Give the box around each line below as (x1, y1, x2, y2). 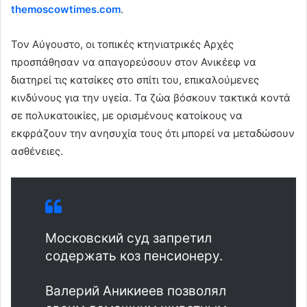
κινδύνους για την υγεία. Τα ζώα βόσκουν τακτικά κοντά (11, 90, 291, 104)
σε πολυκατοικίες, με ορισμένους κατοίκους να (11, 108, 243, 122)
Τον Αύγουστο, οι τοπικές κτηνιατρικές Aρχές (11, 37, 234, 51)
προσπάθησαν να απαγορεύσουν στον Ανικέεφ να (11, 55, 256, 69)
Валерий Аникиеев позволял (45, 282, 226, 299)
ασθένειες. (11, 144, 63, 158)
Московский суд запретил (45, 230, 212, 246)
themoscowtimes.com (11, 2, 121, 16)
